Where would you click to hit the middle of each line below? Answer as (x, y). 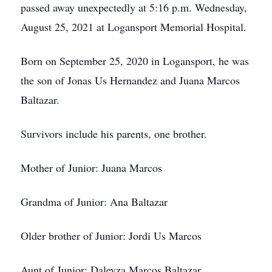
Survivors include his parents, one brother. (114, 134)
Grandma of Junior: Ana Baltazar (94, 202)
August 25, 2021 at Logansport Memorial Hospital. (134, 27)
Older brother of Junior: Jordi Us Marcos (111, 236)
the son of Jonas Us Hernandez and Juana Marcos (130, 80)
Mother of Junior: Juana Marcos (91, 168)
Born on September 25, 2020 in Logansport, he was (135, 61)
